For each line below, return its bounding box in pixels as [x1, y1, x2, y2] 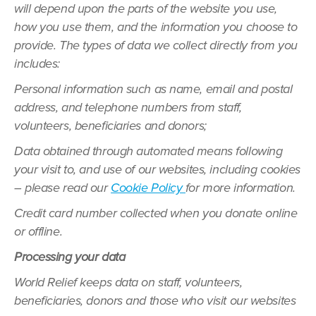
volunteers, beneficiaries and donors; [14, 118, 207, 133]
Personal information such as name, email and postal [14, 81, 293, 97]
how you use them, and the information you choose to [14, 19, 298, 35]
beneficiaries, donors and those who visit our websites [14, 293, 296, 308]
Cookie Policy [111, 180, 186, 195]
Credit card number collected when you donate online [14, 205, 298, 221]
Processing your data [14, 249, 126, 265]
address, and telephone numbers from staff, [14, 99, 242, 115]
